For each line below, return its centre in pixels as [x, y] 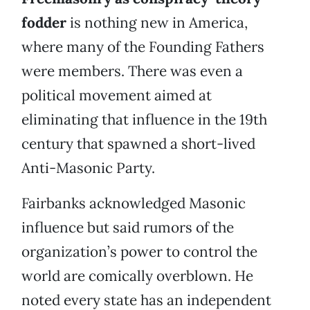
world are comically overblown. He [137, 276]
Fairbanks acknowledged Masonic [134, 203]
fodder [44, 23]
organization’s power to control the [139, 252]
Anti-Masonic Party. [88, 168]
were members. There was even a [132, 71]
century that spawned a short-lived [138, 144]
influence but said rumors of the [128, 228]
